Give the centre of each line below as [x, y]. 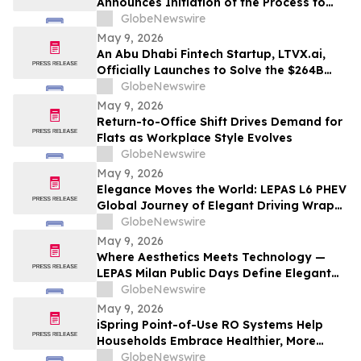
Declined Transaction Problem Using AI [213, 87]
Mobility [120, 290]
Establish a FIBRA [149, 19]
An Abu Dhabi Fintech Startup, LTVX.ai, [211, 54]
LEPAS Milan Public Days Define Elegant [214, 274]
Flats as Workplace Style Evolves [195, 138]
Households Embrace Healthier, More [206, 341]
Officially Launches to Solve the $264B [210, 71]
